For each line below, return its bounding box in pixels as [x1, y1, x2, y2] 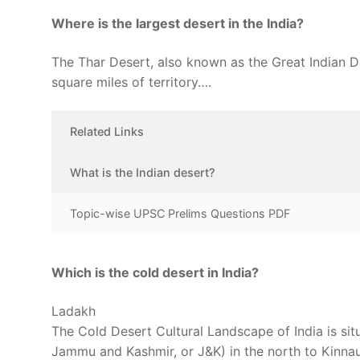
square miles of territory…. [51, 73, 211, 90]
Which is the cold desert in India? [51, 264, 259, 281]
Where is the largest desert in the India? [51, 15, 304, 32]
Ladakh [51, 302, 96, 319]
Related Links [70, 124, 145, 138]
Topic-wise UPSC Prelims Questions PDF [70, 206, 291, 220]
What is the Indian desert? [70, 165, 216, 179]
